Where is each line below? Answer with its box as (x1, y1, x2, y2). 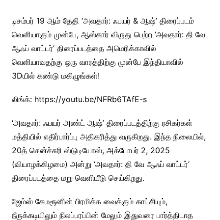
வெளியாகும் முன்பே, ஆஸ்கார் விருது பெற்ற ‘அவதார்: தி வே (11, 29, 205, 39)
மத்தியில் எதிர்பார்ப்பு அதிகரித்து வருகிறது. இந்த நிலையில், (11, 131, 206, 141)
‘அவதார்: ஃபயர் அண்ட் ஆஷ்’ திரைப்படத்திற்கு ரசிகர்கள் (11, 117, 192, 128)
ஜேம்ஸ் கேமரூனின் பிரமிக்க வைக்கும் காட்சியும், (11, 196, 167, 206)
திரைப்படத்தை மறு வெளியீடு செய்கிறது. (11, 172, 144, 183)
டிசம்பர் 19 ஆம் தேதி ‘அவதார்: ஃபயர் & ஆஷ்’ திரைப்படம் (11, 15, 194, 26)
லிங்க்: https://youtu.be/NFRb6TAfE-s (11, 94, 147, 104)
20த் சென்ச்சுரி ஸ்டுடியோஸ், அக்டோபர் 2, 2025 (11, 145, 170, 155)
